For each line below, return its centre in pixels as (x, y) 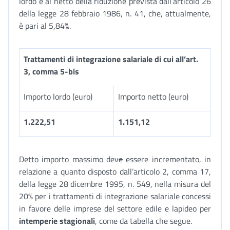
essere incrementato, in (167, 159)
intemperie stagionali (57, 221)
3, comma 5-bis (51, 71)
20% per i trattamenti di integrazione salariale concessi (115, 196)
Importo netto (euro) (153, 97)
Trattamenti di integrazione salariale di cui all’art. (111, 59)
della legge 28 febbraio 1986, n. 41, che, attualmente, (115, 13)
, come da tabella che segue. (143, 221)
